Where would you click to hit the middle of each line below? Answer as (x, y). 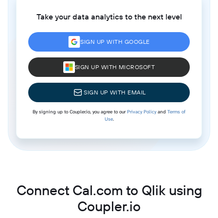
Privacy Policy (142, 111)
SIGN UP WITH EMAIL (115, 92)
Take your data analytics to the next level (109, 16)
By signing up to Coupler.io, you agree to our (80, 111)
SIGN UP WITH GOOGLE (115, 41)
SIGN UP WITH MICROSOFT (115, 67)
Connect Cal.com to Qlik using (109, 190)
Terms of (176, 111)
